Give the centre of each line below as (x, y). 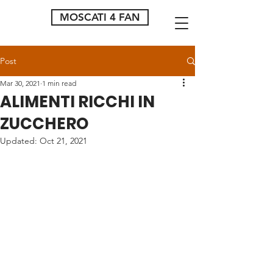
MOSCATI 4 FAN (100, 17)
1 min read (59, 83)
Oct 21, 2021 (63, 141)
